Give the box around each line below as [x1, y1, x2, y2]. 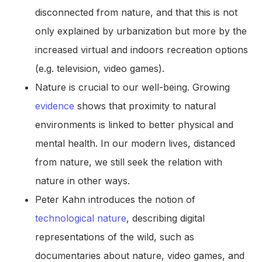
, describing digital [126, 212, 205, 225]
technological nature [35, 212, 126, 225]
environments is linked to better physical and [35, 119, 233, 131]
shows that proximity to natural [74, 100, 216, 112]
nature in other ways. [35, 175, 130, 187]
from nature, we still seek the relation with [35, 156, 222, 168]
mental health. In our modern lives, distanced [35, 137, 235, 150]
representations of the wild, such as [35, 231, 194, 243]
